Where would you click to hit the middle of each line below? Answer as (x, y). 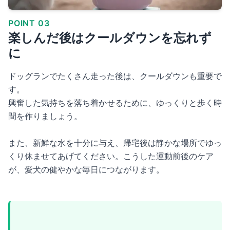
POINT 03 (29, 23)
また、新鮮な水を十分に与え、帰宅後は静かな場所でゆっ (115, 142)
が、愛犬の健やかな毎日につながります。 (86, 169)
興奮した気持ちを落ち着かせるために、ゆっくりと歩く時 (115, 102)
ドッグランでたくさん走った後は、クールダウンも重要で (115, 76)
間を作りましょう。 (45, 116)
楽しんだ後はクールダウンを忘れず (110, 37)
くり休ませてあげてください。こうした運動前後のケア (111, 156)
